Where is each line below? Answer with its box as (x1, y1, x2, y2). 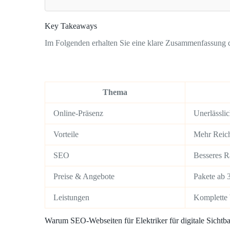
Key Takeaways (45, 22, 97, 31)
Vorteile (53, 129, 79, 139)
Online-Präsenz (53, 108, 103, 118)
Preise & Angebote (53, 171, 114, 181)
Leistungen (53, 193, 89, 202)
